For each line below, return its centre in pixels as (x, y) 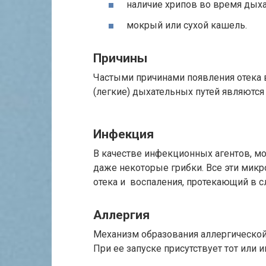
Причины (120, 58)
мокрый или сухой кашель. (187, 26)
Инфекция (123, 134)
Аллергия (121, 215)
